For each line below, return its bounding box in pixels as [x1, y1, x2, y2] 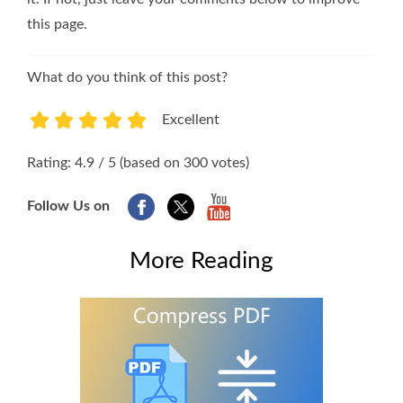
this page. [27, 17, 87, 32]
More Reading [130, 249, 273, 273]
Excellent [162, 112, 219, 128]
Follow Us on [27, 199, 110, 214]
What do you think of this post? [27, 70, 228, 85]
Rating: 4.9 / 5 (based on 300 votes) [27, 156, 249, 171]
